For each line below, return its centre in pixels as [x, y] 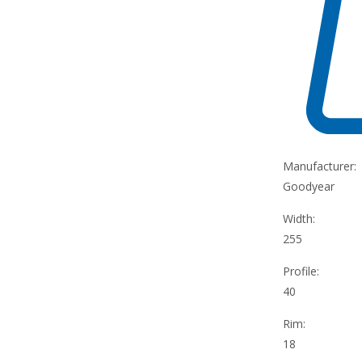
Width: [299, 218]
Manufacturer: [320, 166]
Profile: [301, 271]
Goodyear [309, 186]
